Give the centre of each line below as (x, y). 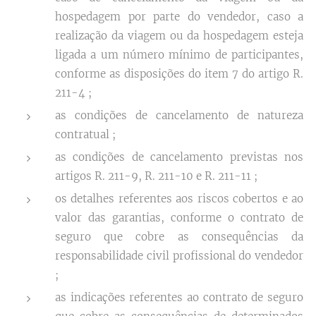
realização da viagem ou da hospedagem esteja (179, 36)
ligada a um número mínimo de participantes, (179, 55)
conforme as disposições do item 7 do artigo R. (179, 74)
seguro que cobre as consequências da (179, 237)
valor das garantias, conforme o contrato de (179, 218)
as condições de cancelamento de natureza (179, 115)
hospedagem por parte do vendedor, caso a (179, 17)
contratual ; (85, 134)
